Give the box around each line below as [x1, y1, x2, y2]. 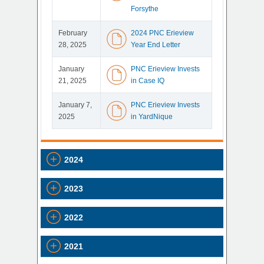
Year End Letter [131, 41, 180, 49]
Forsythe [131, 5, 159, 13]
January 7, [58, 101, 92, 109]
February [58, 29, 87, 37]
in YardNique [131, 113, 173, 121]
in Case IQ [131, 77, 164, 85]
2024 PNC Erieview [131, 29, 194, 37]
